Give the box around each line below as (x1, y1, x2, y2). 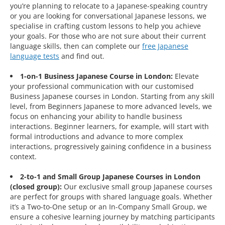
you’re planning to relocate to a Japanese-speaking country (10, 1, 207, 11)
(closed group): (10, 182, 62, 192)
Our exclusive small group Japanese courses (62, 182, 212, 192)
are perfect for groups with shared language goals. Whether (10, 192, 212, 202)
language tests (10, 51, 59, 61)
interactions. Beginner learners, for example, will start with (10, 122, 209, 132)
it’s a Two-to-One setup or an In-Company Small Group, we (10, 202, 207, 212)
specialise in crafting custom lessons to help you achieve (10, 21, 201, 31)
